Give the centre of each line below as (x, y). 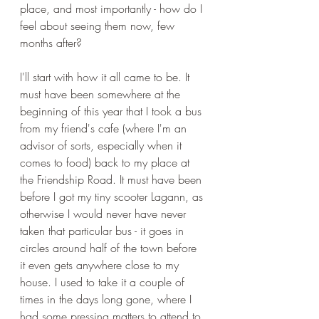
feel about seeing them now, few (99, 26)
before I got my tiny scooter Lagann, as (113, 197)
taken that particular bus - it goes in (104, 231)
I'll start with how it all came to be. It (106, 77)
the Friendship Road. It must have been (113, 179)
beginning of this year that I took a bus (113, 111)
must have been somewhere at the (102, 94)
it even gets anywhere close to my (101, 265)
